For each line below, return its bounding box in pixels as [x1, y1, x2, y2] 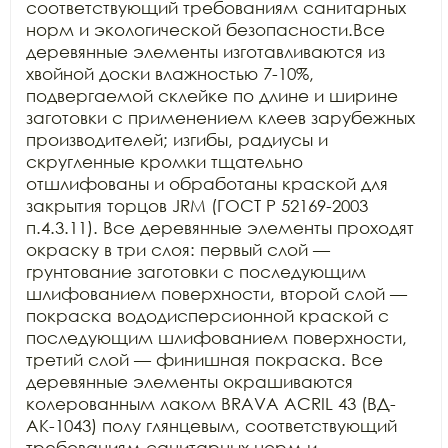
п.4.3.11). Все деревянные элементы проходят [26, 217, 414, 238]
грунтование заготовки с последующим [26, 261, 366, 282]
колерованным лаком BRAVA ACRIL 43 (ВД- [26, 393, 396, 414]
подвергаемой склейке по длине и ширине [26, 85, 398, 106]
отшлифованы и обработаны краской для [26, 173, 388, 194]
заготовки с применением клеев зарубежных [26, 107, 415, 128]
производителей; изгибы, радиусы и [26, 129, 328, 150]
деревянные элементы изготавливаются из [26, 41, 385, 62]
